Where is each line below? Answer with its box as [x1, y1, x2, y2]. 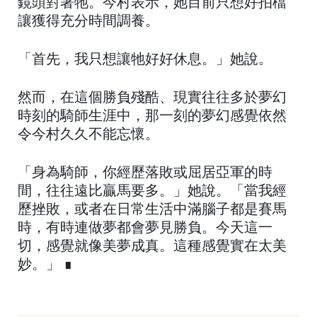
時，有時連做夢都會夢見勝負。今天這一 [18, 221, 272, 236]
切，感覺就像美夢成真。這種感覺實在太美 [18, 239, 287, 254]
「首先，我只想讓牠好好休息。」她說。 [18, 52, 272, 67]
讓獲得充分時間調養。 [18, 14, 159, 29]
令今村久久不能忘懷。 [18, 127, 159, 142]
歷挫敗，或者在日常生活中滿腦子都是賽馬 [18, 202, 287, 217]
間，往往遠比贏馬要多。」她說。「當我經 [18, 184, 287, 199]
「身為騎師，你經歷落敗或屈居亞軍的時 [18, 166, 272, 180]
